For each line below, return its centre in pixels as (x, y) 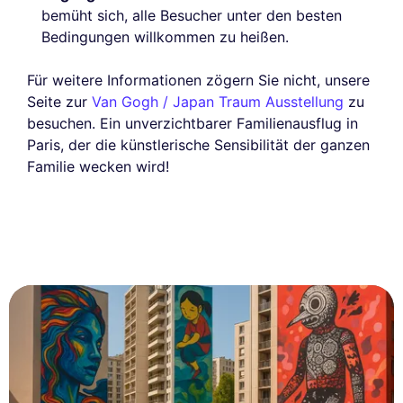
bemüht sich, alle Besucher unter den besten (192, 15)
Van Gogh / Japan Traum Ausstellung (218, 101)
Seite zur (59, 101)
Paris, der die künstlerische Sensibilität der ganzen (198, 144)
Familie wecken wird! (98, 166)
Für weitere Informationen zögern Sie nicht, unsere (198, 80)
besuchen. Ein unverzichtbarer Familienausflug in (193, 123)
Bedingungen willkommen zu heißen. (165, 36)
